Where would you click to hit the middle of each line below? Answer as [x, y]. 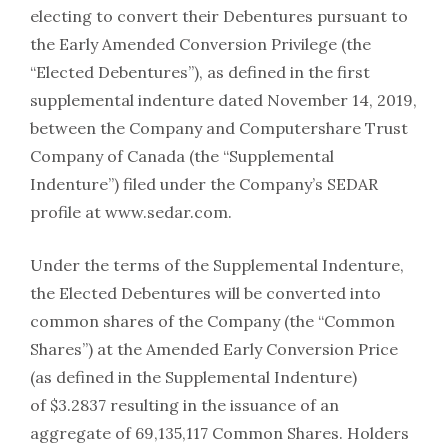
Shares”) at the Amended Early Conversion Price [214, 349]
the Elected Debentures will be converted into [205, 293]
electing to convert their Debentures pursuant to [219, 16]
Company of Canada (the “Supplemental [182, 156]
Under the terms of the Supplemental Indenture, [217, 265]
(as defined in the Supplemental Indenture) [193, 377]
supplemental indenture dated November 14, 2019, [223, 100]
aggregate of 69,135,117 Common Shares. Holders [219, 433]
